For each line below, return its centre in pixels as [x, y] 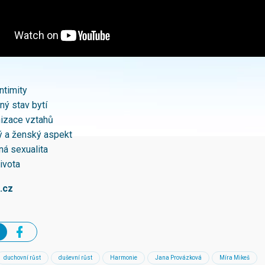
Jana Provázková [178, 258]
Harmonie [124, 258]
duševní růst [75, 258]
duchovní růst [22, 258]
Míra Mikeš [235, 258]
